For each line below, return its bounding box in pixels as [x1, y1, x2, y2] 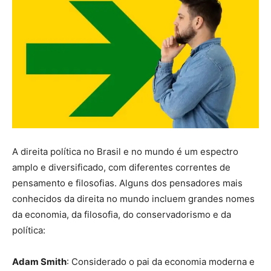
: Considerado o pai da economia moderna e [67, 255, 255, 267]
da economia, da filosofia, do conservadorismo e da [12, 208, 231, 220]
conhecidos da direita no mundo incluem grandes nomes [12, 192, 255, 204]
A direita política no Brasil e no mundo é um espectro [12, 145, 238, 157]
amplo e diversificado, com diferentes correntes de [12, 161, 230, 173]
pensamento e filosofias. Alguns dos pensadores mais [12, 177, 243, 189]
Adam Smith [12, 255, 67, 267]
